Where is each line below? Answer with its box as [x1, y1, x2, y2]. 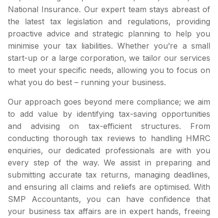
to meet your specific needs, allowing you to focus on [8, 65, 210, 75]
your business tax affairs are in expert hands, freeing [8, 206, 210, 216]
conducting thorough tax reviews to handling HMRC [8, 133, 210, 143]
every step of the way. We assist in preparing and [8, 157, 210, 167]
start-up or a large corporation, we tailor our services [8, 53, 210, 63]
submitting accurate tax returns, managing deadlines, [8, 169, 210, 180]
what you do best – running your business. [8, 77, 166, 88]
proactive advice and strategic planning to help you [8, 29, 210, 39]
